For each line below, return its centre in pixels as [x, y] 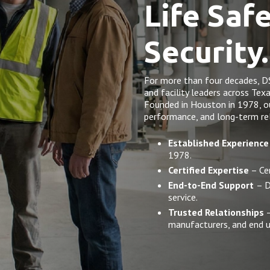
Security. [206, 51]
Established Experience [218, 143]
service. [183, 197]
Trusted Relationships [216, 212]
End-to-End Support [212, 185]
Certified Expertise [209, 170]
